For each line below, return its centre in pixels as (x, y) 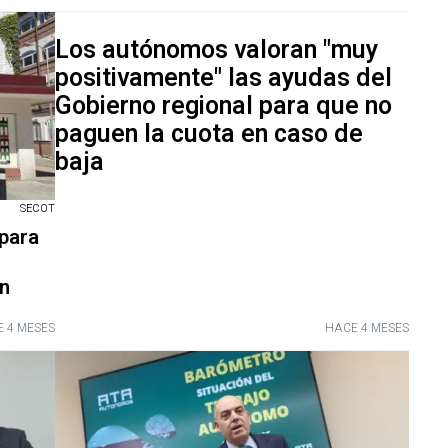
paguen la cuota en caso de (208, 134)
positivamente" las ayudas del (223, 78)
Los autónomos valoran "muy (216, 50)
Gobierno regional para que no (223, 106)
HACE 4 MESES (367, 328)
